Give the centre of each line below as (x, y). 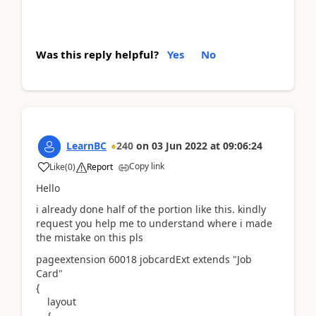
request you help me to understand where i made (154, 223)
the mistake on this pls (90, 237)
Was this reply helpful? (97, 54)
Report (100, 166)
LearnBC (86, 145)
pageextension (71, 259)
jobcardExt (165, 259)
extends (211, 259)
